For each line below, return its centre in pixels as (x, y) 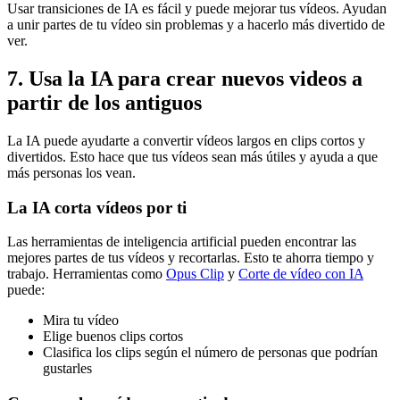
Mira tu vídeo (81, 321)
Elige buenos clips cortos (113, 337)
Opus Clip (195, 274)
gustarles (67, 369)
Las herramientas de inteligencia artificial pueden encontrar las (182, 242)
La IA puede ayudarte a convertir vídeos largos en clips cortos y (186, 140)
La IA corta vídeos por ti (97, 207)
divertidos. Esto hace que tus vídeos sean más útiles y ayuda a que (192, 156)
